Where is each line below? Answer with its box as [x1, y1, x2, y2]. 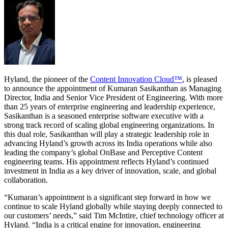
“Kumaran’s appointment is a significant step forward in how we [4, 192, 211, 202]
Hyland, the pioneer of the [4, 74, 90, 83]
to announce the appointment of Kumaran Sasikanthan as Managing [4, 83, 221, 93]
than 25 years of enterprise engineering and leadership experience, [4, 102, 215, 111]
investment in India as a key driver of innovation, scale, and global [4, 166, 216, 175]
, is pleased [182, 74, 217, 83]
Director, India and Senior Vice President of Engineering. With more [4, 93, 223, 102]
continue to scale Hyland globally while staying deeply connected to [4, 202, 222, 211]
